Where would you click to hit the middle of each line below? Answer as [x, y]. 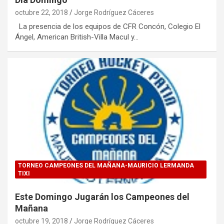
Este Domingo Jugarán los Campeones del [102, 196]
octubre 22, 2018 [41, 12]
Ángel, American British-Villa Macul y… [77, 37]
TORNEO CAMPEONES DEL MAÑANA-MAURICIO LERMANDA [106, 165]
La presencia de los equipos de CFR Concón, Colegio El [108, 26]
